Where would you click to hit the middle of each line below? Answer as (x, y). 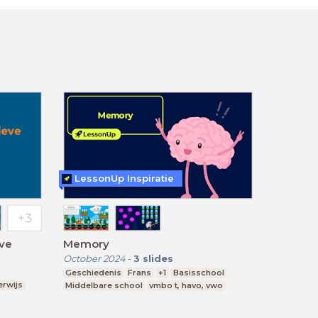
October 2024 (94, 259)
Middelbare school (104, 286)
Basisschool (198, 273)
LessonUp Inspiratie (124, 179)
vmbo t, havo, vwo (186, 286)
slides (158, 259)
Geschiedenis (93, 273)
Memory (86, 244)
